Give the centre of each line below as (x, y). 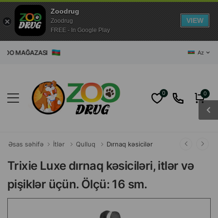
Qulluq (86, 144)
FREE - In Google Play (80, 30)
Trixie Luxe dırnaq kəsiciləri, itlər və (101, 166)
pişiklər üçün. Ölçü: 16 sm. (77, 184)
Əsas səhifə (26, 144)
